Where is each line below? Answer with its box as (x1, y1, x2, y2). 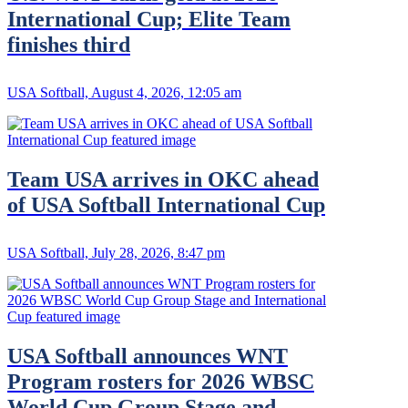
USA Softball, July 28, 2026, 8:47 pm (7, 244, 225, 260)
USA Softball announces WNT (7, 343, 288, 368)
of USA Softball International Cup (7, 192, 325, 217)
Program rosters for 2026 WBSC (7, 369, 314, 393)
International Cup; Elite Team (7, 6, 291, 31)
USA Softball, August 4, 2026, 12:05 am (7, 84, 241, 100)
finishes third (7, 32, 130, 56)
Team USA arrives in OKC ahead (7, 167, 319, 191)
